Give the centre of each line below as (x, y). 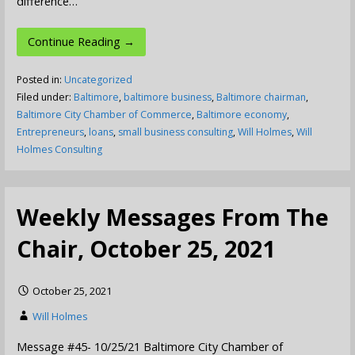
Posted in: (40, 80)
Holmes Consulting (59, 150)
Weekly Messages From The (172, 216)
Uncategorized (98, 80)
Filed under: (45, 97)
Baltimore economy (241, 115)
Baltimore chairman (261, 97)
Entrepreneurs (50, 132)
